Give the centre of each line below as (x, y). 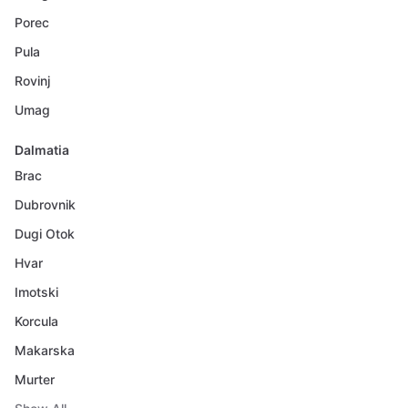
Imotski (36, 292)
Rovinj (32, 81)
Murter (35, 379)
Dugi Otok (45, 234)
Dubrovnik (45, 204)
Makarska (45, 350)
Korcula (36, 321)
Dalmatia (42, 150)
